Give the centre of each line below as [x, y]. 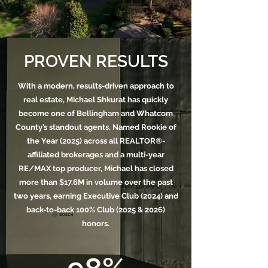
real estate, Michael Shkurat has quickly [96, 100]
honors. [96, 223]
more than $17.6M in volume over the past [96, 182]
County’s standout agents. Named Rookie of [96, 127]
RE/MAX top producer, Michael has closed [96, 168]
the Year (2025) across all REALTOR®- [96, 141]
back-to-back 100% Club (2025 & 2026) [96, 210]
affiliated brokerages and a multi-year [96, 155]
